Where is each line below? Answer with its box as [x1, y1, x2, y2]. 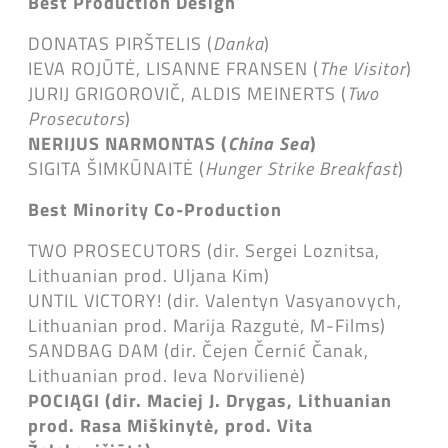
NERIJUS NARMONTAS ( [28, 129, 228, 157]
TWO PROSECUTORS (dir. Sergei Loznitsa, [28, 236, 380, 264]
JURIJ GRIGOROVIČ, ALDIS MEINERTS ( [28, 79, 347, 107]
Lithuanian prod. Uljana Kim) [28, 261, 270, 289]
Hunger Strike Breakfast [205, 154, 398, 182]
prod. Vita [225, 411, 313, 439]
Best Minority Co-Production [28, 195, 282, 223]
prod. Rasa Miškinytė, [28, 411, 225, 439]
